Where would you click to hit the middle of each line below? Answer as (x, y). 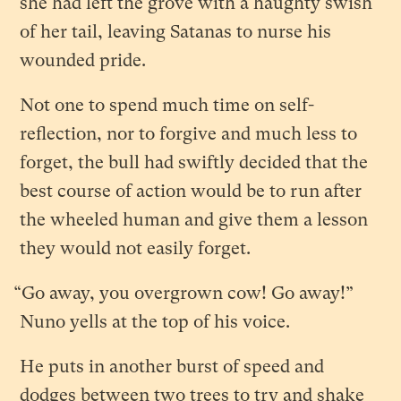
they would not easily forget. (136, 248)
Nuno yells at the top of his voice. (155, 321)
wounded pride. (83, 60)
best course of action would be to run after (191, 191)
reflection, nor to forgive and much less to (189, 133)
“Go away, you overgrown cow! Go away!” (184, 293)
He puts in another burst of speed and (172, 366)
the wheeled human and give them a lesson (194, 219)
